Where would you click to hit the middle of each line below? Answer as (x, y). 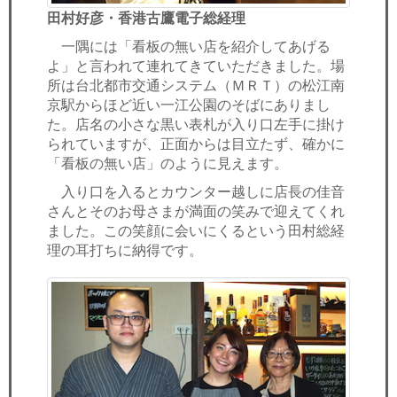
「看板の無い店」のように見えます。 (167, 163)
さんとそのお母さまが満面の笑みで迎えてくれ (196, 210)
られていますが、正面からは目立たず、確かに (196, 143)
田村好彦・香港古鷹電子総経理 (146, 17)
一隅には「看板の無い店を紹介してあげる (189, 46)
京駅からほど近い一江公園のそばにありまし (189, 104)
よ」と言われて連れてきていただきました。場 (196, 65)
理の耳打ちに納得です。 (125, 249)
